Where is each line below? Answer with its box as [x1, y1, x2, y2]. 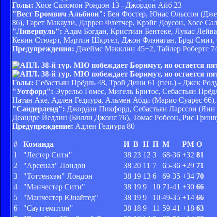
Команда [23, 139, 54, 148]
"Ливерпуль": [12, 27, 62, 35]
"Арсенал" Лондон [23, 161, 86, 170]
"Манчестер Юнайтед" [23, 193, 98, 201]
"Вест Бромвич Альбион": [12, 9, 106, 18]
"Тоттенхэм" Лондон [23, 171, 93, 180]
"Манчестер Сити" [23, 182, 85, 191]
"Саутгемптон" [23, 203, 73, 212]
